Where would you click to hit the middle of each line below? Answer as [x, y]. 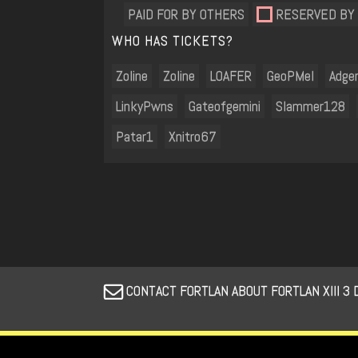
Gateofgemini [225, 106]
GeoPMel [290, 76]
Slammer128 [310, 106]
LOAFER [231, 76]
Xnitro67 [193, 136]
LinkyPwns [145, 106]
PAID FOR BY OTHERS [186, 14]
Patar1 [135, 136]
